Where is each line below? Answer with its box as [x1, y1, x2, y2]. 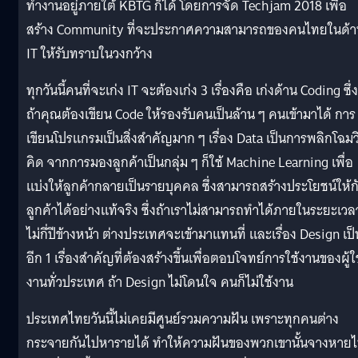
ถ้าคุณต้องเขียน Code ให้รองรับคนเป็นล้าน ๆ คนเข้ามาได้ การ [26, 102, 356, 126]
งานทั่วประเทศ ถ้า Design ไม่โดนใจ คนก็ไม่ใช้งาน [26, 270, 293, 294]
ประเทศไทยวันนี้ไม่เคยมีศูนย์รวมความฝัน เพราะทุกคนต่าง [26, 307, 339, 331]
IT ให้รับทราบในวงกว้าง [26, 42, 153, 66]
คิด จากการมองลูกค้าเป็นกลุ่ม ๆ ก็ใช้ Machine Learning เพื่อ [26, 150, 353, 174]
